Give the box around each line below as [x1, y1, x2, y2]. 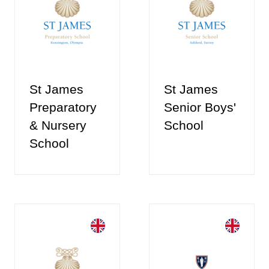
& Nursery [29, 118, 86, 132]
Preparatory [29, 100, 97, 114]
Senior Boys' [164, 100, 236, 114]
